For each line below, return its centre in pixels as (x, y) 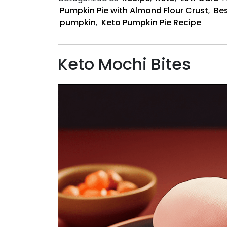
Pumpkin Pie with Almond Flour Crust (134, 10)
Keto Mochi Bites (124, 64)
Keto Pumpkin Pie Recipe (151, 22)
